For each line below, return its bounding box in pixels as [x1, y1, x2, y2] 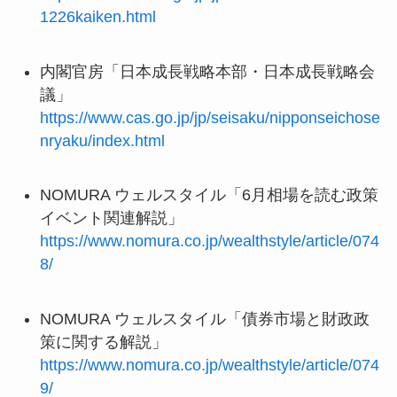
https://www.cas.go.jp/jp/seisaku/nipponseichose [39, 108, 380, 127]
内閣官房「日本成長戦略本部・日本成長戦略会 [39, 62, 375, 81]
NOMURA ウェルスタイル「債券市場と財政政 [39, 310, 370, 329]
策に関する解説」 [39, 333, 167, 352]
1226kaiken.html [39, 7, 156, 26]
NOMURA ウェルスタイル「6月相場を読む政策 [39, 186, 378, 205]
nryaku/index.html [39, 131, 165, 150]
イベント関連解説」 [39, 209, 183, 228]
